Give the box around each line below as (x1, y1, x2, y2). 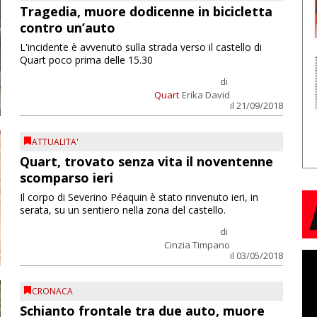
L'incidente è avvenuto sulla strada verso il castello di (19, 40, 262, 54)
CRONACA (31, 285, 73, 298)
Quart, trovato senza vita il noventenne (19, 152, 273, 170)
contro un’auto (19, 19, 115, 37)
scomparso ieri (19, 168, 113, 186)
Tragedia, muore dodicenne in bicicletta (19, 3, 272, 21)
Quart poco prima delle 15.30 (19, 53, 153, 67)
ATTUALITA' (31, 135, 79, 148)
